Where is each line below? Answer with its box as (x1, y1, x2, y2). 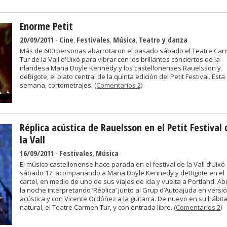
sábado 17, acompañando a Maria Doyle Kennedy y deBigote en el (20, 168, 224, 177)
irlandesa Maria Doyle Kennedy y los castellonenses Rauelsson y (20, 63, 221, 72)
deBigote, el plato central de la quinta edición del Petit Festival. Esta (20, 72, 225, 81)
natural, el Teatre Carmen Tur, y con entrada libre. (20, 203, 174, 212)
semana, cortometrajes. (20, 81, 94, 90)
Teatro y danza (139, 34, 187, 45)
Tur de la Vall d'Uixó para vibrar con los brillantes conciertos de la (20, 55, 220, 64)
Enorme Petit (20, 19, 73, 33)
